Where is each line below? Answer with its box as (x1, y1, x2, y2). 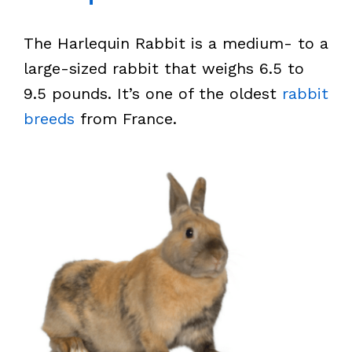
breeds (24, 109, 75, 128)
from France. (75, 109, 177, 128)
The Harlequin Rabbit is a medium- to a (24, 34, 328, 53)
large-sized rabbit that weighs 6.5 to (24, 59, 304, 78)
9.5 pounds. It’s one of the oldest (24, 84, 282, 103)
